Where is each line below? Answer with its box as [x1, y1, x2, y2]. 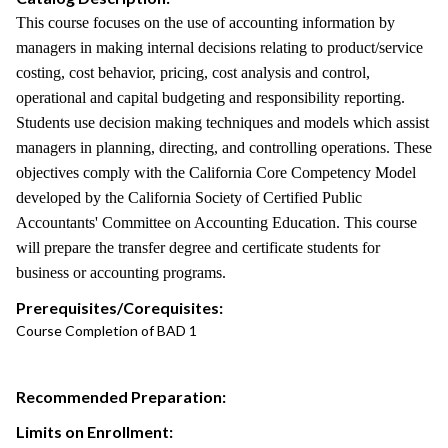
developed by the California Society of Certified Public [16, 189, 362, 206]
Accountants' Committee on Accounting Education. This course [16, 214, 417, 231]
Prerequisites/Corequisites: [16, 298, 223, 317]
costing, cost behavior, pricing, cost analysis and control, [16, 64, 370, 81]
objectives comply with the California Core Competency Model [16, 164, 416, 181]
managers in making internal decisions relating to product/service [16, 39, 423, 56]
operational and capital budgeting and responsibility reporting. [16, 89, 405, 106]
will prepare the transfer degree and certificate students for [16, 239, 380, 256]
